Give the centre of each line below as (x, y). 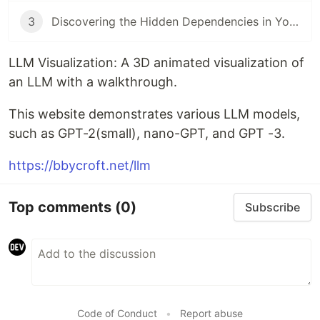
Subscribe (272, 207)
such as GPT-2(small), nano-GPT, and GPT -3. (147, 133)
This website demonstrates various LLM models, (154, 114)
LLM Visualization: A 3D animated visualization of (156, 62)
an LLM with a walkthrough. (93, 82)
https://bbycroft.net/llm (80, 165)
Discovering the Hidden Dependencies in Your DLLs (294, 21)
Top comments (62, 207)
